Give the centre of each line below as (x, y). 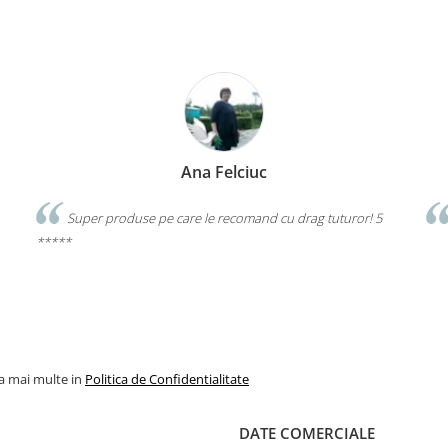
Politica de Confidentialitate (167, 378)
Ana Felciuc (224, 172)
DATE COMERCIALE (307, 432)
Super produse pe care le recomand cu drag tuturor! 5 (223, 218)
